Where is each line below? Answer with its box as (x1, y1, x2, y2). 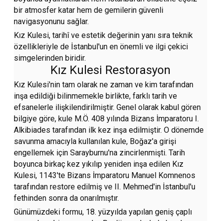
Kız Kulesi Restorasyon (50, 63, 171, 77)
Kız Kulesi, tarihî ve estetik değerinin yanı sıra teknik (14, 31, 193, 40)
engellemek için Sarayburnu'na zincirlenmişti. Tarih (14, 148, 185, 158)
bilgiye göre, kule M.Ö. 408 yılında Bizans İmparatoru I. (14, 114, 199, 124)
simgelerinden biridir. (14, 53, 86, 63)
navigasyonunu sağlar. (14, 17, 89, 27)
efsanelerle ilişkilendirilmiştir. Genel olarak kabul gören (14, 103, 201, 112)
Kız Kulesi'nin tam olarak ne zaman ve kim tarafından (14, 80, 194, 90)
